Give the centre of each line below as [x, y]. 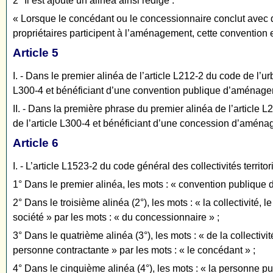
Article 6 [36, 143]
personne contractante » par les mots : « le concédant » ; [134, 250]
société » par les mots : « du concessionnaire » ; [116, 218]
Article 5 [36, 53]
